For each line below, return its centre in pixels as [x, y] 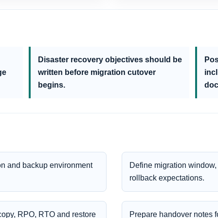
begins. [52, 85]
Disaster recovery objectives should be [110, 59]
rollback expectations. [167, 178]
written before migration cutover [97, 72]
